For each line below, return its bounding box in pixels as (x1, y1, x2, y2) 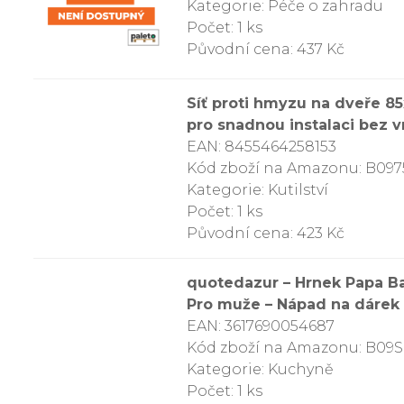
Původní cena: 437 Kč (187, 40, 344, 58)
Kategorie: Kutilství (187, 181, 328, 198)
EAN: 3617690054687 (187, 317, 335, 335)
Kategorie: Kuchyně (187, 361, 334, 378)
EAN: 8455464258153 (187, 138, 336, 155)
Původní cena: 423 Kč (187, 225, 344, 242)
